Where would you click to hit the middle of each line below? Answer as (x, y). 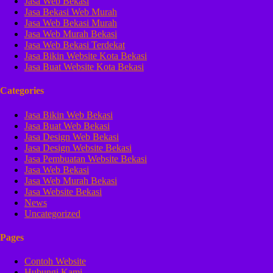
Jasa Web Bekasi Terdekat (75, 45)
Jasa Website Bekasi (63, 191)
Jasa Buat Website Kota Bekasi (84, 67)
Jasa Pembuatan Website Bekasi (86, 158)
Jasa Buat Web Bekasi (67, 126)
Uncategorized (52, 213)
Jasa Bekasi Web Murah (71, 12)
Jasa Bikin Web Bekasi (69, 115)
